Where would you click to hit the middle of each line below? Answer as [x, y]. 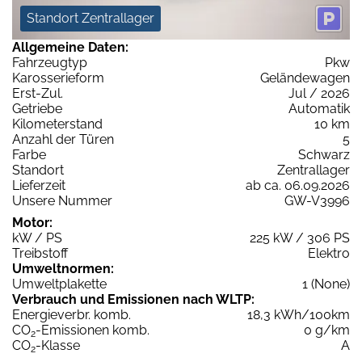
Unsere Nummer [62, 200]
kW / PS [37, 238]
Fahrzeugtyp [50, 62]
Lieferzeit [39, 185]
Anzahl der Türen [63, 139]
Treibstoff [40, 253]
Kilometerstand [57, 124]
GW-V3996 [317, 200]
